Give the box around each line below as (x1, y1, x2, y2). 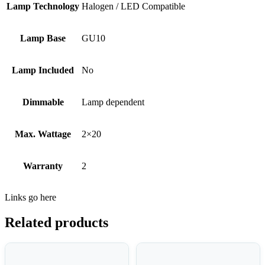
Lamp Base (20, 33, 66, 43)
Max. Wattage (15, 128, 71, 139)
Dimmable (22, 96, 64, 107)
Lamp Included (12, 64, 74, 75)
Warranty (23, 160, 63, 171)
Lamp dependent (82, 96, 144, 107)
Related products (5, 214, 108, 230)
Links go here (5, 192, 56, 202)
